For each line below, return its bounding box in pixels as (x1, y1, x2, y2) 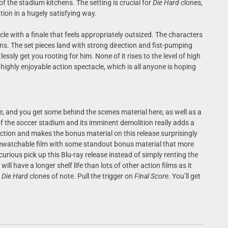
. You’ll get (168, 172, 201, 180)
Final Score (134, 172, 168, 180)
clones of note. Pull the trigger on (27, 172, 134, 180)
